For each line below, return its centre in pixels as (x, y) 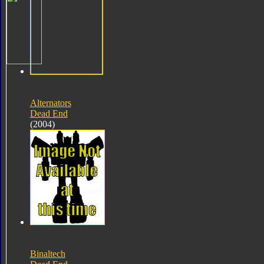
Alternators (50, 103)
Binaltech (47, 253)
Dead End (49, 113)
